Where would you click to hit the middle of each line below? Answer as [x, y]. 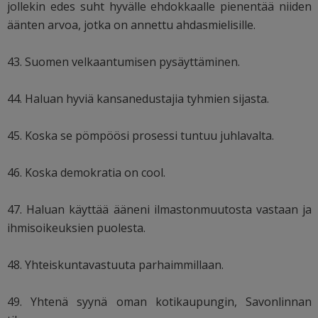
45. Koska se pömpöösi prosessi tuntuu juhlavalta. [141, 136]
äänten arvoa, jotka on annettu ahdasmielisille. [131, 25]
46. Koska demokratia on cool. [86, 173]
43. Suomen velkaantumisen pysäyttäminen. [124, 62]
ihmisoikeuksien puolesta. [76, 228]
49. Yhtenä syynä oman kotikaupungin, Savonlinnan [160, 302]
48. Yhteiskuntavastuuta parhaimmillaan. [115, 265]
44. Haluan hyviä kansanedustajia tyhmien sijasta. [138, 99]
